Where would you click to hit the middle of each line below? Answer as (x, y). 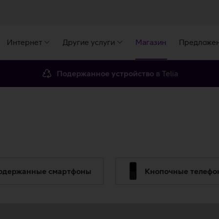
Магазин (151, 42)
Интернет (24, 42)
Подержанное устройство (105, 73)
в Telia (166, 73)
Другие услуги (89, 42)
